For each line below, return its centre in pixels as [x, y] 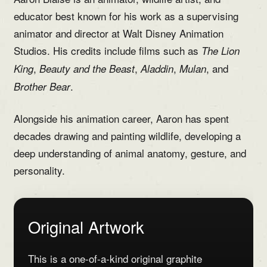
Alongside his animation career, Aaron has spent [121, 119]
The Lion [220, 51]
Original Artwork [86, 227]
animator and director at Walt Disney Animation [118, 33]
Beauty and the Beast [87, 69]
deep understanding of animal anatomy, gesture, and [130, 153]
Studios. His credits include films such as [107, 51]
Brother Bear [42, 87]
